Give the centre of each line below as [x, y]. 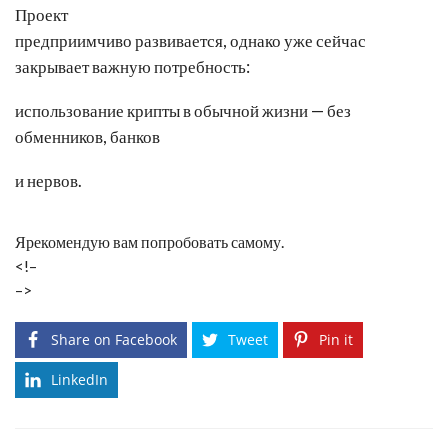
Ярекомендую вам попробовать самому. [149, 241]
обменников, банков [87, 136]
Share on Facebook [114, 339]
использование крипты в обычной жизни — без [183, 110]
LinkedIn [79, 379]
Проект [41, 14]
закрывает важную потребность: [132, 66]
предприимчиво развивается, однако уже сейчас [190, 40]
